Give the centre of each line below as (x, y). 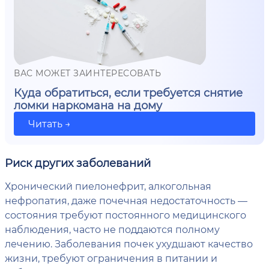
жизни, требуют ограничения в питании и (111, 258)
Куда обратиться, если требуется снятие (128, 93)
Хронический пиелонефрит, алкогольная (108, 186)
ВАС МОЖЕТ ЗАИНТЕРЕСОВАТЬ (87, 73)
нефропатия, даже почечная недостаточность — (126, 201)
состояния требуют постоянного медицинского (125, 215)
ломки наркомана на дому (88, 105)
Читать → (50, 124)
